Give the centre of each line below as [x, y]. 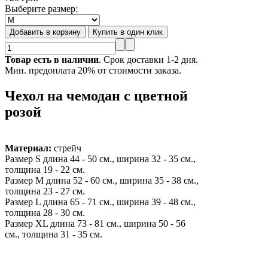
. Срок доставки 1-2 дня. [148, 59]
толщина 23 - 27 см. [45, 191]
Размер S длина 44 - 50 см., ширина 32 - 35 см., [100, 159]
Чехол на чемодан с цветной [96, 95]
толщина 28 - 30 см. [45, 212]
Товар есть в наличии [52, 59]
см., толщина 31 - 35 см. [54, 234]
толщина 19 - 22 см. [45, 169]
